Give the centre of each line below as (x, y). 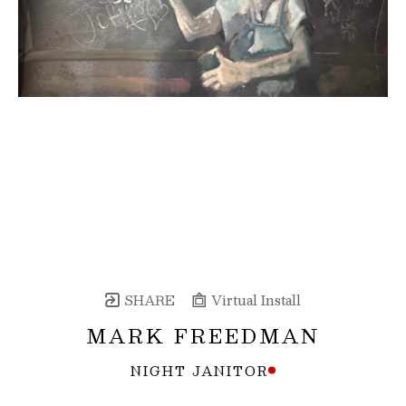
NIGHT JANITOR (199, 370)
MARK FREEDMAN (203, 335)
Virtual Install (254, 300)
